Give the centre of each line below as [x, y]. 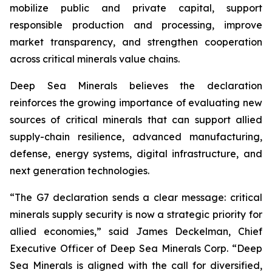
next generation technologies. [80, 171]
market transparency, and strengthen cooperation [136, 42]
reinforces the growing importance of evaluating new [136, 103]
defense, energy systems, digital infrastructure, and [136, 154]
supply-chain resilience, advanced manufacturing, [136, 137]
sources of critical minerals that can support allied [136, 120]
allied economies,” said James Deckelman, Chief [136, 231]
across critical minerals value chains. [95, 59]
